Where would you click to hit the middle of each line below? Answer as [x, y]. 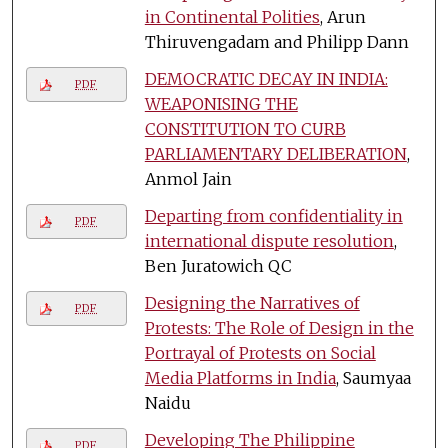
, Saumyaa [373, 377]
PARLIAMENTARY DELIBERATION [275, 153]
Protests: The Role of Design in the [279, 327]
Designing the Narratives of [252, 302]
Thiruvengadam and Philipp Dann [276, 41]
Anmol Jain [188, 178]
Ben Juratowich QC [218, 265]
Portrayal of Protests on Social [260, 352]
